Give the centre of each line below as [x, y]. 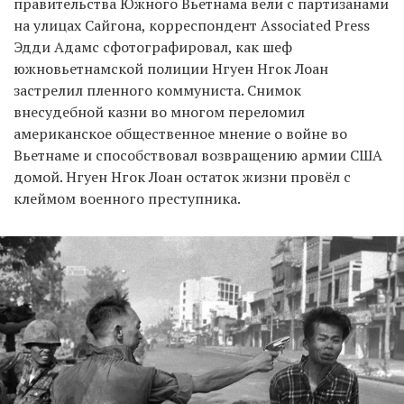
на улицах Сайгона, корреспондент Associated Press [192, 25]
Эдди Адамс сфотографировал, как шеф [153, 46]
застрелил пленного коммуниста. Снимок [157, 90]
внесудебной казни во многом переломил [159, 111]
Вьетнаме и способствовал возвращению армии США [198, 155]
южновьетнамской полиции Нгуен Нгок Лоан [171, 68]
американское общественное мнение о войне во [180, 133]
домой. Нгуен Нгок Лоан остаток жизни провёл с [182, 176]
